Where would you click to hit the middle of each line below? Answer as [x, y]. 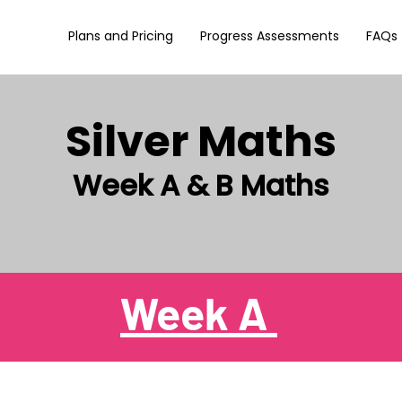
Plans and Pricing [121, 36]
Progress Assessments [270, 36]
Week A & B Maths [201, 185]
